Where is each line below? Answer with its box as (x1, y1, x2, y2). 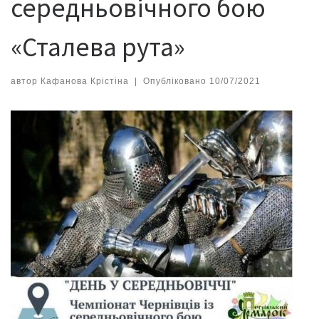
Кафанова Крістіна (41, 75, 129, 86)
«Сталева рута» (11, 30, 185, 64)
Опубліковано (142, 75, 209, 86)
